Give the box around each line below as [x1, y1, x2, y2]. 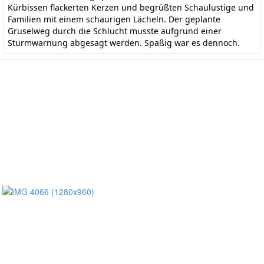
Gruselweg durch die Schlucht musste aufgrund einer [8, 25, 222, 37]
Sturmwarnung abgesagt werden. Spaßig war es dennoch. [8, 37, 240, 48]
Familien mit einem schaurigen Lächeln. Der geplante [8, 13, 220, 25]
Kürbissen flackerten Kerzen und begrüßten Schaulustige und [8, 1, 254, 13]
